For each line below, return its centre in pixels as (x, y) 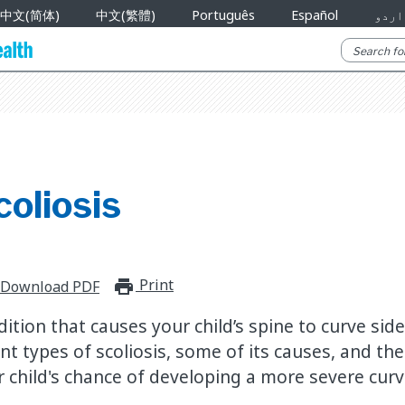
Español (314, 15)
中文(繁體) (125, 15)
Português (223, 15)
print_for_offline (254, 286)
